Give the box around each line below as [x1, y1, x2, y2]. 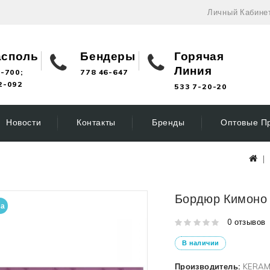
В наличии [181, 239, 219, 247]
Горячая [174, 49, 224, 63]
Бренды [151, 117, 185, 128]
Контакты [77, 117, 116, 128]
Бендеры [80, 49, 136, 63]
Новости [5, 117, 41, 128]
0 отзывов [227, 217, 266, 227]
